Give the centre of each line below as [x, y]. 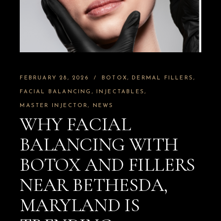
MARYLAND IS [80, 205]
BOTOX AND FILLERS [108, 165]
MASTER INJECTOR [54, 106]
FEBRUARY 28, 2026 [54, 78]
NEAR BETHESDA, [94, 185]
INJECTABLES [120, 92]
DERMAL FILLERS [163, 78]
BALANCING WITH [99, 144]
